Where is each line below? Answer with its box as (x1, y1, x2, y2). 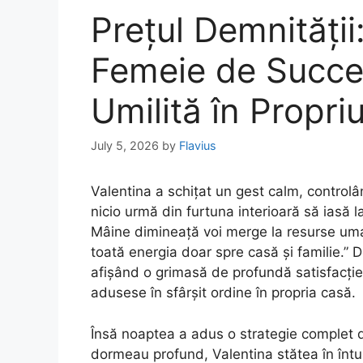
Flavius (179, 139, 216, 153)
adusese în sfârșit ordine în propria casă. (91, 284, 356, 301)
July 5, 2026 (91, 139, 159, 153)
